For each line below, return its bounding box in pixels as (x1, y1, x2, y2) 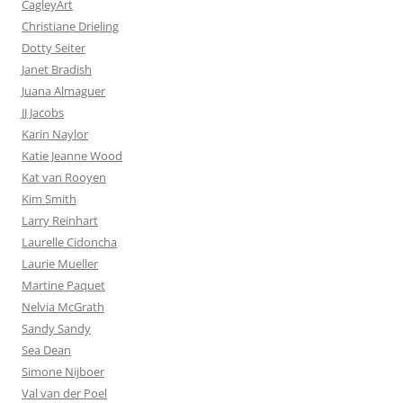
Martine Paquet (22, 277, 105, 294)
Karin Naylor (22, 126, 88, 143)
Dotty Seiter (22, 40, 85, 57)
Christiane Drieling (22, 18, 119, 35)
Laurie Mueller (22, 255, 98, 273)
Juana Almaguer (22, 83, 105, 100)
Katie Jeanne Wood (22, 148, 122, 165)
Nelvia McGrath (22, 299, 104, 316)
